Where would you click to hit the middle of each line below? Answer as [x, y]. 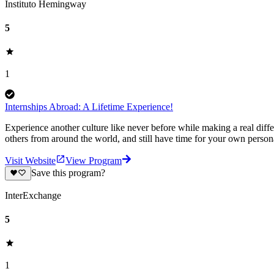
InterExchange [33, 195]
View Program [94, 161]
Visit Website [30, 161]
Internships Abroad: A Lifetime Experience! [89, 107]
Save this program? [68, 173]
